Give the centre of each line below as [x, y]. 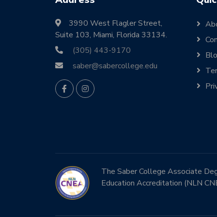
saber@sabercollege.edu [115, 66]
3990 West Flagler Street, [116, 23]
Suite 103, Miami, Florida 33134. [111, 35]
